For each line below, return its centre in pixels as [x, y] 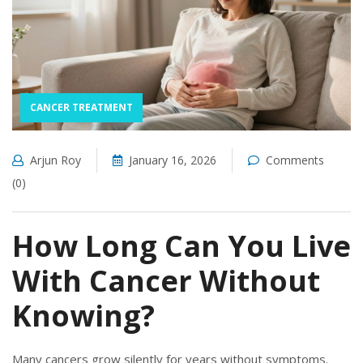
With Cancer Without [166, 280]
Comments [295, 160]
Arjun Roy [56, 160]
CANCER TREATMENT [81, 107]
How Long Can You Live [181, 246]
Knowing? [83, 315]
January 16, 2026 [173, 160]
